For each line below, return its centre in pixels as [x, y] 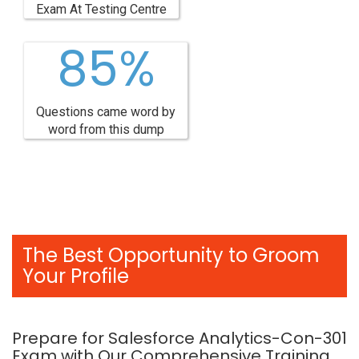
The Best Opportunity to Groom [171, 255]
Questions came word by [106, 112]
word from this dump [106, 129]
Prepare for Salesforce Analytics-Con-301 [179, 338]
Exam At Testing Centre [101, 9]
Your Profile [76, 276]
